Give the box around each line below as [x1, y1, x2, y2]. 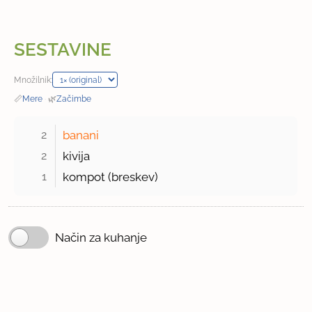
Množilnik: [14, 75, 53, 86]
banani [63, 128, 100, 143]
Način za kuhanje [55, 231, 147, 245]
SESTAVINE [14, 39, 112, 61]
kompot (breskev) [63, 170, 159, 185]
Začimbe [56, 93, 92, 104]
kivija [63, 149, 91, 164]
